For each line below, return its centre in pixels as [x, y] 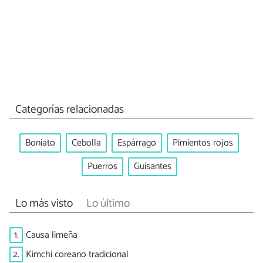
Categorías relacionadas [69, 110]
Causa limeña [52, 235]
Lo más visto [44, 203]
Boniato [40, 143]
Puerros [102, 167]
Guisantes [152, 167]
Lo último [108, 203]
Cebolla [86, 143]
